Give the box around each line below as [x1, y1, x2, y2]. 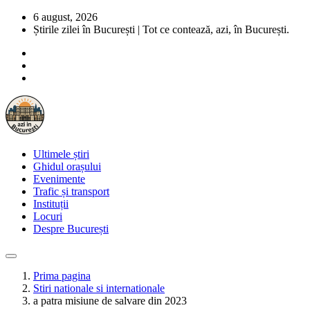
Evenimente [33, 173, 85, 185]
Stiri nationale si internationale [33, 282, 165, 294]
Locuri [33, 210, 62, 222]
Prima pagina [33, 270, 91, 282]
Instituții [33, 198, 69, 210]
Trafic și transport [33, 185, 109, 197]
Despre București [33, 223, 109, 235]
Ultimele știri [33, 148, 89, 160]
